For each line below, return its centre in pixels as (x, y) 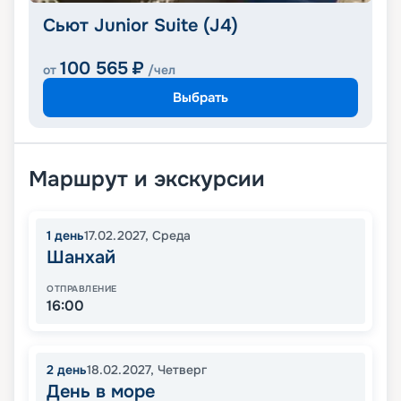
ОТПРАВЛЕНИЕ (82, 289)
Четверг (182, 370)
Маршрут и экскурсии (147, 179)
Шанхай (81, 258)
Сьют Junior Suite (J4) (141, 26)
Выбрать (200, 97)
